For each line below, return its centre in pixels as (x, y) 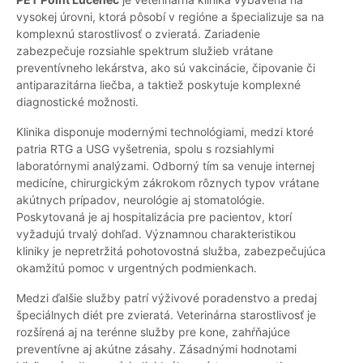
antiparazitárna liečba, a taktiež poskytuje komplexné (158, 85)
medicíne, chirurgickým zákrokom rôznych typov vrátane (168, 183)
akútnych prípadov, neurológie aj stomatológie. (141, 200)
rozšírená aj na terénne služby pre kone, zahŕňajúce (153, 332)
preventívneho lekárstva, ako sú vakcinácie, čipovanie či (166, 68)
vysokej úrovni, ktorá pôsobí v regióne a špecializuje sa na (170, 17)
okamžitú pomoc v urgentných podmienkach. (137, 268)
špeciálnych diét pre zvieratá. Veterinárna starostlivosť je (166, 315)
